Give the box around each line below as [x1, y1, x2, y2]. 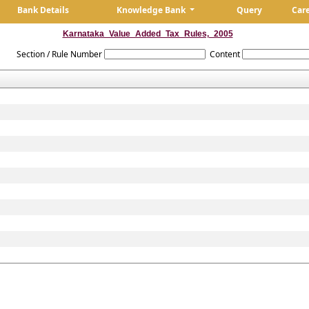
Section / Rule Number [17, 48, 102, 60]
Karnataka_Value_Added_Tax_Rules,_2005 [62, 29, 233, 39]
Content [210, 48, 240, 60]
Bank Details [17, 4, 69, 16]
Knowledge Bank [116, 4, 188, 16]
